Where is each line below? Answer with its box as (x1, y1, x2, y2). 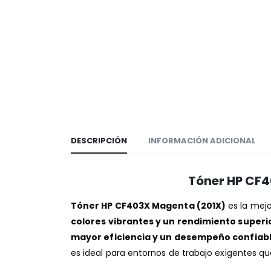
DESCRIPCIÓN (71, 134, 127, 146)
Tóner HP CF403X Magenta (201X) (71, 199, 226, 212)
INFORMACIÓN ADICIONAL (148, 134, 256, 146)
